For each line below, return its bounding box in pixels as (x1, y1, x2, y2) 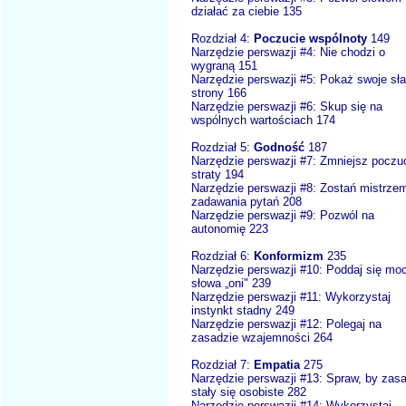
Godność (254, 140, 308, 154)
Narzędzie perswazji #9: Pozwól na (191, 208, 374, 222)
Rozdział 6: (191, 248, 254, 263)
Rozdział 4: (191, 31, 254, 45)
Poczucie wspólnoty (254, 31, 371, 45)
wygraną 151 (191, 58, 257, 72)
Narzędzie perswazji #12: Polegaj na (191, 316, 382, 331)
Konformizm (254, 248, 327, 263)
